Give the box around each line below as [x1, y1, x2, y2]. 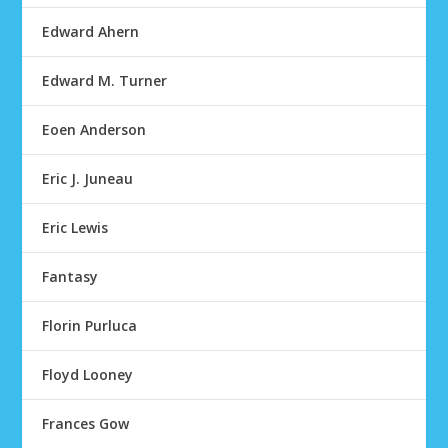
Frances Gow [42, 414, 130, 433]
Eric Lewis [42, 218, 109, 237]
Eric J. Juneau [42, 169, 134, 188]
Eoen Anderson [42, 120, 147, 139]
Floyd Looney [42, 365, 134, 384]
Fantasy [42, 267, 99, 286]
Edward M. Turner [42, 71, 168, 90]
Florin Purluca [42, 316, 138, 335]
